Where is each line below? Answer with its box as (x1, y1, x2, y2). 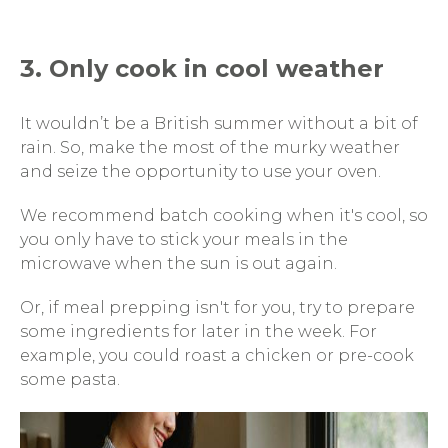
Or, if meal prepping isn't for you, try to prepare (20, 298, 415, 317)
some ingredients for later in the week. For (20, 322, 377, 341)
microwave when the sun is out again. (20, 254, 341, 273)
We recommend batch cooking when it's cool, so (20, 206, 428, 225)
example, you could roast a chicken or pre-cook (20, 346, 414, 365)
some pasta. (20, 370, 128, 389)
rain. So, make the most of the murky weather (20, 138, 400, 157)
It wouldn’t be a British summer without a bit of (20, 114, 418, 133)
